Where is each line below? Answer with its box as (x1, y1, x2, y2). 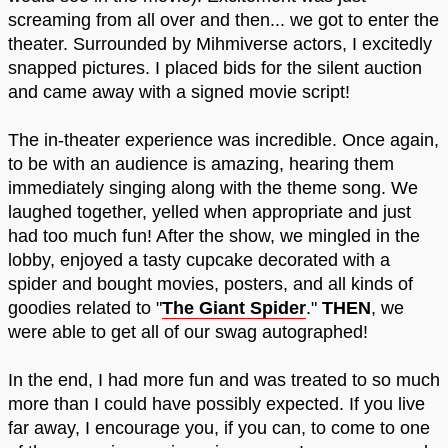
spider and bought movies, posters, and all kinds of (8, 274, 413, 295)
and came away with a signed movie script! (8, 82, 350, 103)
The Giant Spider (162, 298, 306, 319)
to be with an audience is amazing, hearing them (8, 154, 394, 175)
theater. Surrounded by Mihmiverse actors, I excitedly (8, 34, 432, 55)
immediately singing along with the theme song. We (8, 178, 418, 199)
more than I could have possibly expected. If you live (8, 394, 425, 415)
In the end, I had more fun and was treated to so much (8, 370, 440, 391)
